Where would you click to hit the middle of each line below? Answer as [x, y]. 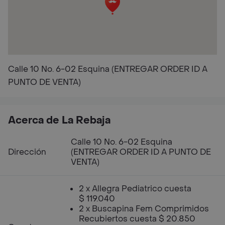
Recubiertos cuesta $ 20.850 [137, 219]
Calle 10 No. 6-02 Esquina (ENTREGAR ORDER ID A [108, 69]
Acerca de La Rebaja [59, 121]
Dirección [27, 152]
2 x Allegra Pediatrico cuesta [135, 189]
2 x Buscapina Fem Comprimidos [144, 209]
